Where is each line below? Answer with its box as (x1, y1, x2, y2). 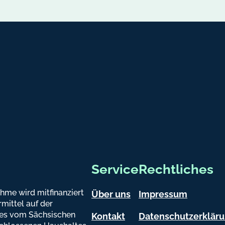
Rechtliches (139, 161, 213, 177)
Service (91, 161, 139, 177)
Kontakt (91, 210, 125, 221)
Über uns (91, 188, 131, 199)
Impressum (139, 188, 187, 199)
